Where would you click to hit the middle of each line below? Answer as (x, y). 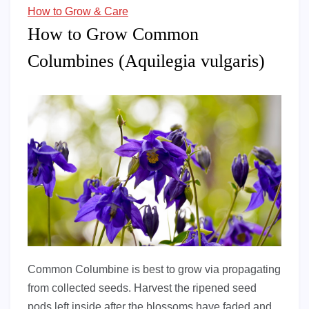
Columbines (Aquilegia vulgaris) (146, 61)
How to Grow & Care (78, 12)
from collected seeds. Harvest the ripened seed (142, 288)
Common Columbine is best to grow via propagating (154, 269)
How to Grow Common (113, 34)
